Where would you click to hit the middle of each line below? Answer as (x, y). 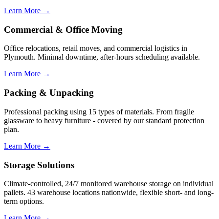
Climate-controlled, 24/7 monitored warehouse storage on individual (109, 184)
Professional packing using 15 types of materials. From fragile (99, 111)
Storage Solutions (39, 165)
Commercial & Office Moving (63, 29)
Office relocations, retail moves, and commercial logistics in (96, 48)
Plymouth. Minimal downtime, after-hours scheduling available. (102, 57)
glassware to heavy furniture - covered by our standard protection (104, 120)
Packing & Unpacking (49, 93)
